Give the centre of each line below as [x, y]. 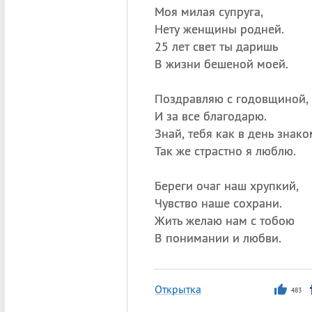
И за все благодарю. [210, 116]
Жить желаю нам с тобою [224, 220]
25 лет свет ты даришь [216, 46]
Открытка [178, 289]
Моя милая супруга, [209, 11]
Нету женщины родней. [219, 29]
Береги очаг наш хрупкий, [226, 186]
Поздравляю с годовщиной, [231, 99]
